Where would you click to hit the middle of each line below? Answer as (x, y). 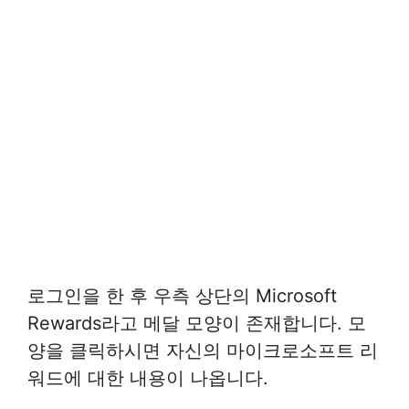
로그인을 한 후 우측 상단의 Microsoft (182, 295)
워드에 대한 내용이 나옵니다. (148, 378)
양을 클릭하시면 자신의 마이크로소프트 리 (203, 350)
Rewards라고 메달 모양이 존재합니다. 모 (197, 323)
